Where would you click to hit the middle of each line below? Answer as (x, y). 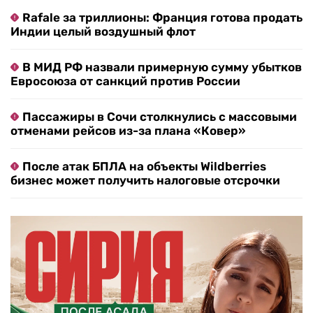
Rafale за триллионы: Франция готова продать (162, 18)
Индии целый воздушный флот (103, 32)
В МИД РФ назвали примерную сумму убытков (162, 67)
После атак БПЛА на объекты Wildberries (144, 167)
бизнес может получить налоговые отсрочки (145, 181)
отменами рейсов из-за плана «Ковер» (128, 131)
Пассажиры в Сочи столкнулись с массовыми (160, 117)
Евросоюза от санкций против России (125, 81)
